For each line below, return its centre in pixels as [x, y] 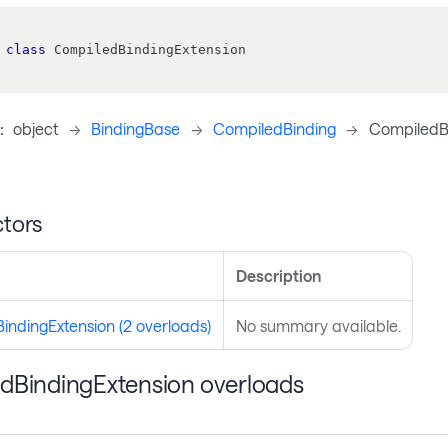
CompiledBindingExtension [149, 50]
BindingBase [136, 129]
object [36, 129]
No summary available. [318, 326]
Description [278, 276]
